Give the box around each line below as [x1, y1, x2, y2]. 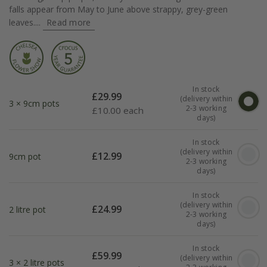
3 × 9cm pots [9, 98, 60, 110]
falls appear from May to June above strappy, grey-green [9, 4, 228, 15]
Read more [46, 17, 91, 29]
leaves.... [9, 17, 43, 29]
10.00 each [98, 104, 144, 117]
